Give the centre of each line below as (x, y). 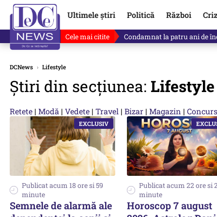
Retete (21, 111)
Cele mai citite (87, 36)
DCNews (21, 67)
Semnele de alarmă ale (61, 205)
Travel (107, 111)
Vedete (77, 111)
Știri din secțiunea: (80, 86)
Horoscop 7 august (170, 205)
